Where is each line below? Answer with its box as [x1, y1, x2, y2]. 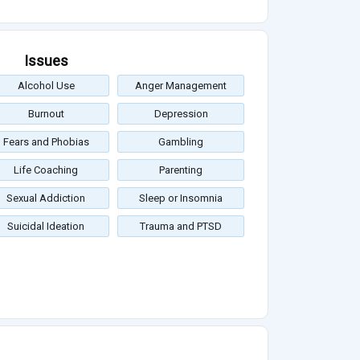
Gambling [158, 136, 203, 149]
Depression [153, 108, 208, 121]
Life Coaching [14, 164, 78, 177]
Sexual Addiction [6, 192, 85, 205]
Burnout [27, 108, 64, 121]
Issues [23, 52, 68, 70]
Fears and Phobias [2, 136, 89, 149]
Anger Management [135, 80, 227, 92]
